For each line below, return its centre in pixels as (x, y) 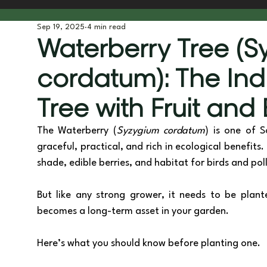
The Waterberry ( (77, 131)
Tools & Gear (175, 32)
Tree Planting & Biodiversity (62, 32)
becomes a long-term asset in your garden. (134, 211)
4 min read (106, 27)
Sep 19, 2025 (61, 27)
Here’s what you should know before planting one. (149, 243)
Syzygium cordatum (161, 131)
